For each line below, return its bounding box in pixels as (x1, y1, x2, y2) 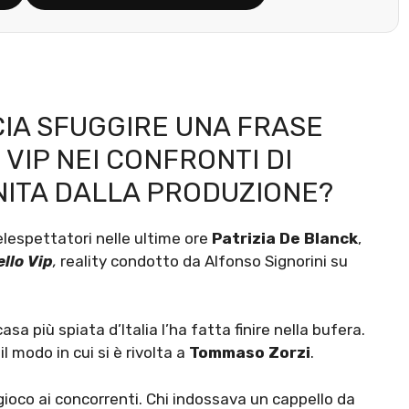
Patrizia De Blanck (212, 228, 358, 247)
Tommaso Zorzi (189, 343, 310, 362)
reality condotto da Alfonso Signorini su (57, 251, 348, 270)
